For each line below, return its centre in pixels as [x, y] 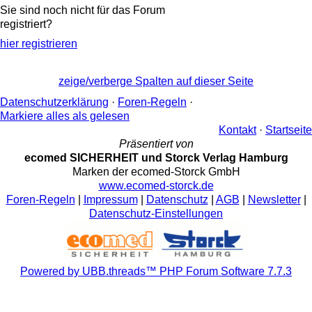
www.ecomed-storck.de [156, 186]
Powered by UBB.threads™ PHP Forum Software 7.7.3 [156, 271]
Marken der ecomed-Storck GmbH [156, 172]
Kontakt [237, 130]
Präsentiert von [156, 144]
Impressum [110, 200]
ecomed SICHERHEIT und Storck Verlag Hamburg [156, 158]
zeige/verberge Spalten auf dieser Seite [156, 81]
